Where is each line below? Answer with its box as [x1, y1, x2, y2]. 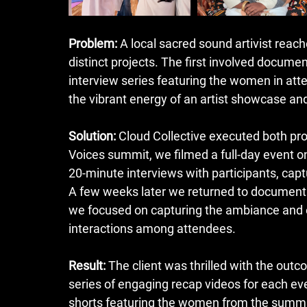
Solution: [69, 128, 116, 143]
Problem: [69, 36, 117, 51]
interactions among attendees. [69, 221, 236, 236]
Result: [69, 258, 106, 273]
